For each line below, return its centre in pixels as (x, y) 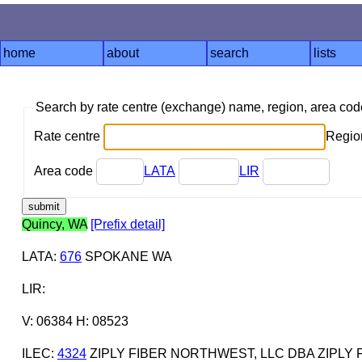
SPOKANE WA (126, 256)
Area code (65, 170)
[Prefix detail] (127, 224)
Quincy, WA (54, 224)
